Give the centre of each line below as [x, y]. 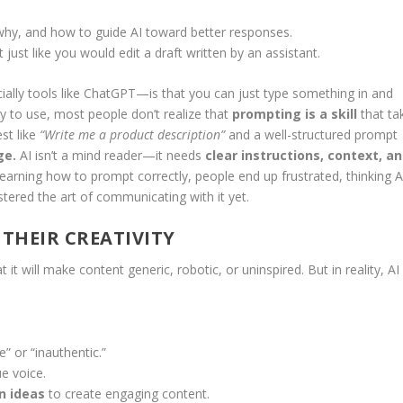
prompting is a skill [294, 113]
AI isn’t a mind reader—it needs [110, 155]
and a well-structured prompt [311, 134]
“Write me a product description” [132, 134]
